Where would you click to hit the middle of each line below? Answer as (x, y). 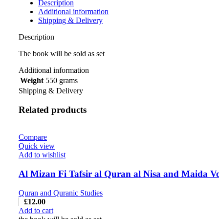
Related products (53, 109)
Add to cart (36, 210)
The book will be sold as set (62, 54)
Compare (33, 137)
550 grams (62, 80)
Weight (32, 80)
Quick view (37, 146)
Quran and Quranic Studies (61, 193)
